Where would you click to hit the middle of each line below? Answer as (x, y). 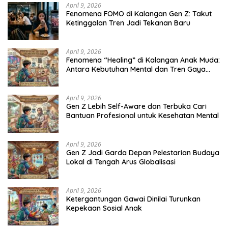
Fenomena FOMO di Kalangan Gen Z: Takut (139, 13)
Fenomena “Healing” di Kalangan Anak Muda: (143, 60)
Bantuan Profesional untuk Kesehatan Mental (142, 115)
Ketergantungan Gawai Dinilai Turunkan (133, 199)
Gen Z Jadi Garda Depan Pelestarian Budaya (143, 152)
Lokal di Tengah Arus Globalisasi (121, 162)
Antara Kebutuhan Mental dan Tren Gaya (136, 69)
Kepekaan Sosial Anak (104, 208)
